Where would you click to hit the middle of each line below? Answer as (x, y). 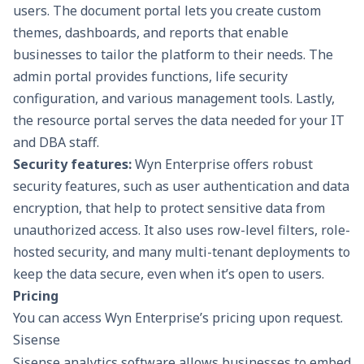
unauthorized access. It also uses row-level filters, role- (182, 230)
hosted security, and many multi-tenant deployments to (182, 252)
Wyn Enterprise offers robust (224, 165)
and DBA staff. (56, 143)
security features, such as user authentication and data (181, 186)
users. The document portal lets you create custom (167, 11)
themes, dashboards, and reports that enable (151, 33)
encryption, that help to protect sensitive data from (169, 208)
